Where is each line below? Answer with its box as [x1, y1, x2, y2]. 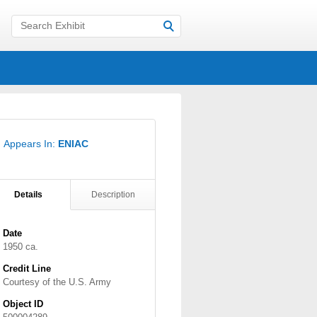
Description [91, 190, 135, 200]
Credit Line [3, 263, 51, 274]
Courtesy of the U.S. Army [3, 277, 111, 287]
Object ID [3, 299, 43, 309]
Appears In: [4, 138, 58, 149]
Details [14, 190, 42, 200]
